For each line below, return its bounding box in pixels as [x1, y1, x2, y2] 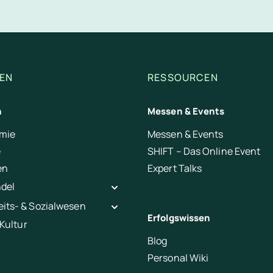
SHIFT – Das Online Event [147, 144, 261, 158]
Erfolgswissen [147, 211, 211, 224]
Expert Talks [147, 161, 202, 175]
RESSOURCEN [147, 70, 218, 84]
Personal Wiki [147, 250, 209, 264]
